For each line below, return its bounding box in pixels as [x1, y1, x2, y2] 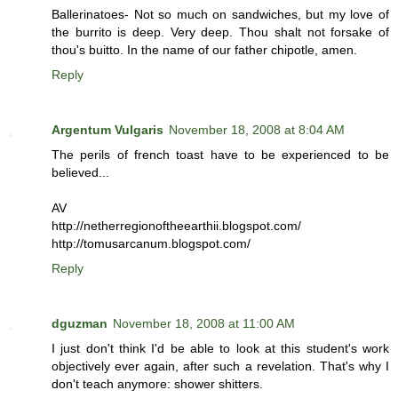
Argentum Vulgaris [52, 123, 163, 138]
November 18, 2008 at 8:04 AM [169, 123, 345, 138]
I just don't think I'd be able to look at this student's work [52, 341, 389, 356]
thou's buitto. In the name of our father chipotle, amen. [52, 43, 357, 58]
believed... [52, 165, 109, 180]
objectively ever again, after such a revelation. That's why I [52, 359, 389, 374]
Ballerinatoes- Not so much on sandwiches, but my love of [52, 7, 389, 22]
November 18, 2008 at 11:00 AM [113, 316, 295, 331]
